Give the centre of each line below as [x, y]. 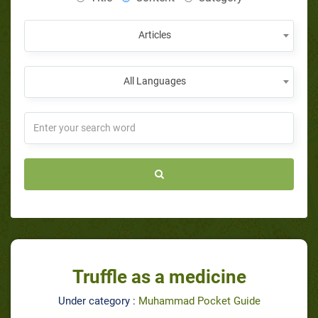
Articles [155, 34]
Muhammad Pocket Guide [199, 301]
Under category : [98, 301]
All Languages [155, 81]
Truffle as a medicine [159, 276]
